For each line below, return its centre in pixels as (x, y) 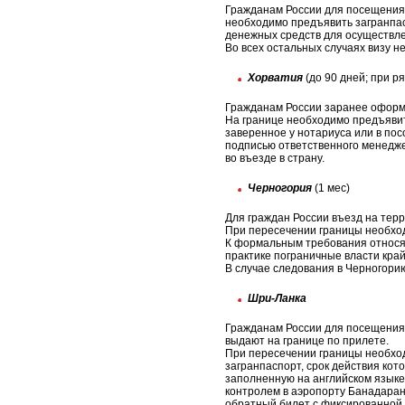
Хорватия (275, 78)
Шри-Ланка (277, 299)
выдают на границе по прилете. (307, 341)
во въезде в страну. (275, 159)
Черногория (280, 188)
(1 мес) (331, 188)
